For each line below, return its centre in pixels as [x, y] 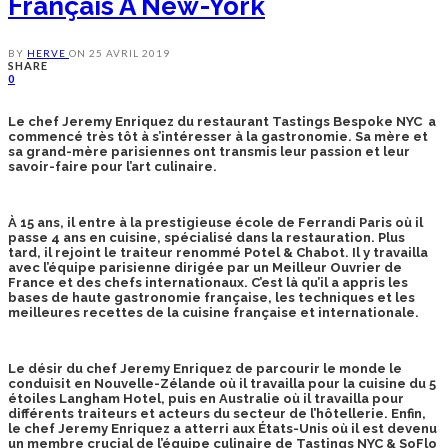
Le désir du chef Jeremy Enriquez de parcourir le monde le [205, 369]
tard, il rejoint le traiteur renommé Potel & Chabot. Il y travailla [218, 253]
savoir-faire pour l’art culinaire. [112, 167]
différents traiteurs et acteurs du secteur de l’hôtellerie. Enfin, [217, 414]
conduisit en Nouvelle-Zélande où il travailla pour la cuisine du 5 [222, 384]
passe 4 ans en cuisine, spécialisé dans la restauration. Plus [206, 238]
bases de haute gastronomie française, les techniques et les [211, 298]
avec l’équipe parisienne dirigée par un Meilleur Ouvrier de [205, 268]
